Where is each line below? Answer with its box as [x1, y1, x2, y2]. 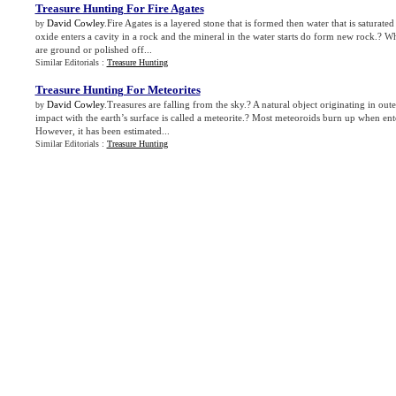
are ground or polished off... [34, 44, 152, 55]
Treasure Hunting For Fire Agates [34, 2, 204, 15]
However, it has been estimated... [34, 126, 170, 136]
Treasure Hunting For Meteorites [34, 83, 201, 96]
